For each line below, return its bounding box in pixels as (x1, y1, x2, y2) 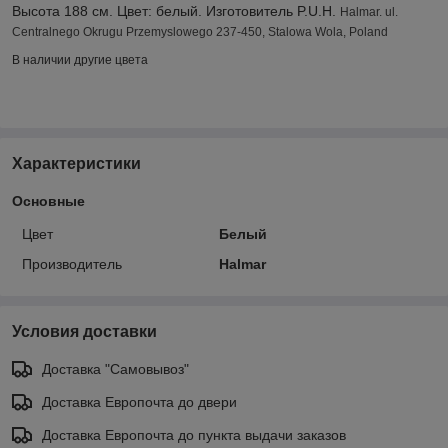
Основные (12, 192, 85, 209)
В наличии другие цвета (12, 52, 148, 67)
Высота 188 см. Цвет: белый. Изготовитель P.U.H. (12, 2, 340, 19)
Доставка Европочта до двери (42, 393, 237, 410)
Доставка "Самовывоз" (42, 360, 189, 377)
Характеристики (12, 154, 141, 172)
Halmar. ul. (340, 4, 398, 19)
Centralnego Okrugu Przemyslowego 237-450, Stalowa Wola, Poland (12, 24, 388, 39)
